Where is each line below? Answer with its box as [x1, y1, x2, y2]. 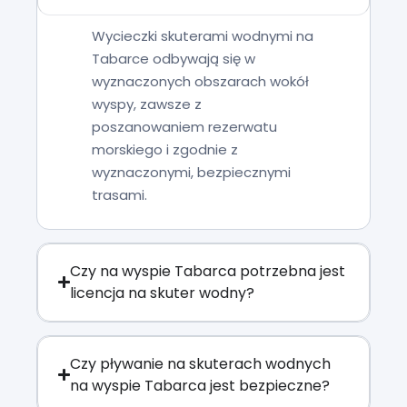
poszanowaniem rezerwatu [92, 117, 277, 137]
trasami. [92, 185, 147, 205]
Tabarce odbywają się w [92, 49, 255, 69]
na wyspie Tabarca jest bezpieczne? [70, 374, 331, 396]
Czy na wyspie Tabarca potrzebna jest [70, 260, 346, 282]
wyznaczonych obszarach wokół [92, 72, 309, 92]
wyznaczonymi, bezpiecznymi [92, 163, 291, 183]
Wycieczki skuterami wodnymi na [92, 26, 313, 46]
